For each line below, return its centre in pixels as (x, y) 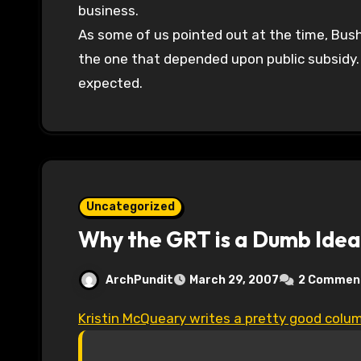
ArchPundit (139, 280)
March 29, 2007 (234, 280)
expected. (110, 83)
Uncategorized (131, 207)
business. (108, 11)
